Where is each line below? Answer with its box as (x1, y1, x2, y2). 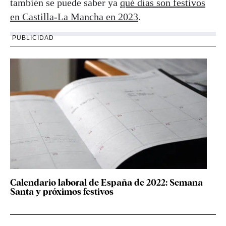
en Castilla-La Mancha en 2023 (10, 11, 138, 22)
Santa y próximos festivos (10, 186, 114, 197)
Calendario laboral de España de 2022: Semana (10, 177, 203, 188)
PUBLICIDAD (12, 34, 54, 41)
